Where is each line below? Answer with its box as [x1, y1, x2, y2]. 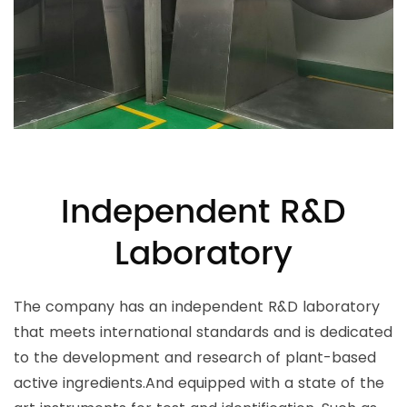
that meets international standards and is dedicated [14, 321, 392, 342]
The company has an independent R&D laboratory [14, 295, 380, 317]
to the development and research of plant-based [14, 346, 376, 368]
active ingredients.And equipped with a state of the [14, 372, 384, 393]
